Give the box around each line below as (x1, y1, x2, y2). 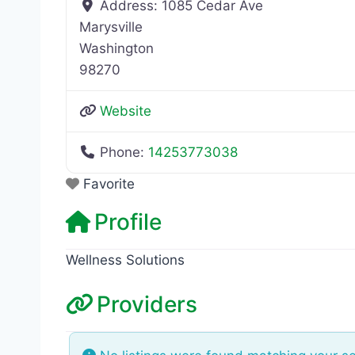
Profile (94, 208, 162, 235)
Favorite (83, 175, 135, 192)
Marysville (79, 18, 143, 35)
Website (100, 102, 152, 119)
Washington (79, 40, 154, 56)
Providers (97, 290, 197, 318)
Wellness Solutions (66, 251, 185, 268)
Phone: (100, 143, 149, 160)
